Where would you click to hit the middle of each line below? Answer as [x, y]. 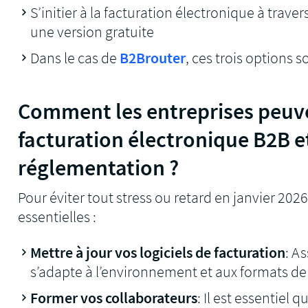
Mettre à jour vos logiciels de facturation [158, 252]
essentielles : [57, 216]
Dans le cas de [75, 57]
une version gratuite [92, 31]
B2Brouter [153, 57]
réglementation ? [99, 167]
